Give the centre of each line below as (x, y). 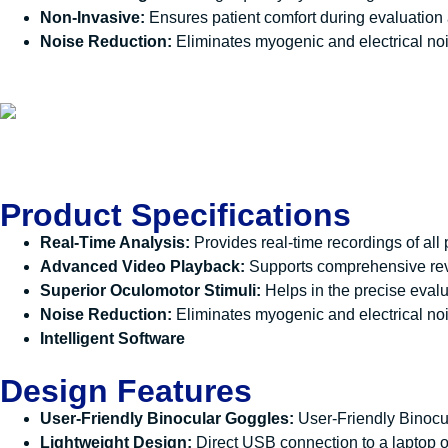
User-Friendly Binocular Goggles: (169, 419)
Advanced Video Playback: (142, 267)
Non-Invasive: (92, 18)
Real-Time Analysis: (115, 243)
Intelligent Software (112, 339)
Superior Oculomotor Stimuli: (150, 291)
